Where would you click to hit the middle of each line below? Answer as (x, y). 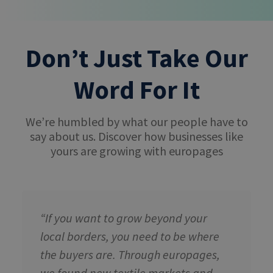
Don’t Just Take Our (136, 58)
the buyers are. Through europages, (130, 254)
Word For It (136, 90)
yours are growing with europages (136, 151)
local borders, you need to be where (130, 236)
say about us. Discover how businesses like (136, 136)
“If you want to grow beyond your (124, 218)
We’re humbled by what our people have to (136, 122)
